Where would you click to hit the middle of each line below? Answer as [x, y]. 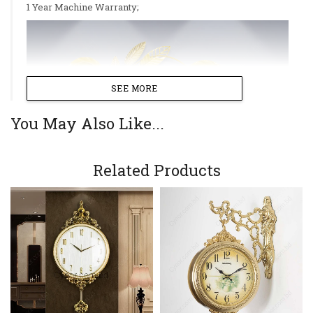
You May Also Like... [87, 124]
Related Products [156, 170]
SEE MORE [134, 88]
